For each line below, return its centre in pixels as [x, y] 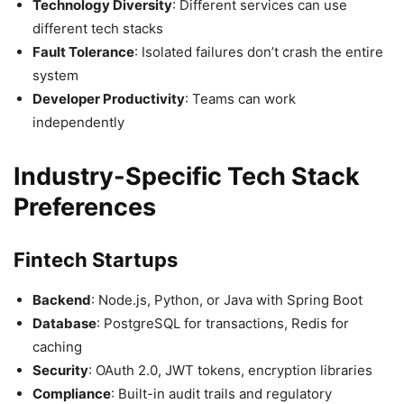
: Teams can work [240, 98]
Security [60, 370]
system [55, 75]
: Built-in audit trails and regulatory [221, 393]
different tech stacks [98, 28]
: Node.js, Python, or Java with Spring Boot [227, 299]
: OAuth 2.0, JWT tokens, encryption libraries [230, 370]
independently [78, 122]
